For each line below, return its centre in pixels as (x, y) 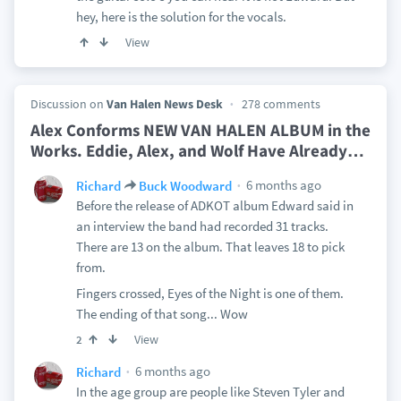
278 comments (281, 104)
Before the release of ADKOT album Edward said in (214, 205)
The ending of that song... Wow (162, 314)
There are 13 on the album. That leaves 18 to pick (210, 247)
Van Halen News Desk (164, 104)
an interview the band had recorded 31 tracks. (202, 226)
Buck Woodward (185, 185)
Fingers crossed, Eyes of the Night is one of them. (209, 293)
